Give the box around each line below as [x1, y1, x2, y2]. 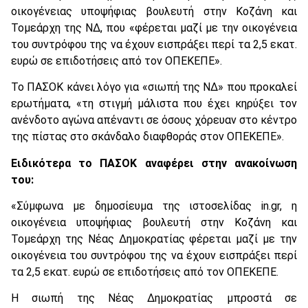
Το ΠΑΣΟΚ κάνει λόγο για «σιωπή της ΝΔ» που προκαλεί [11, 80, 297, 94]
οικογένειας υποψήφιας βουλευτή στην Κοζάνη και [11, 4, 297, 18]
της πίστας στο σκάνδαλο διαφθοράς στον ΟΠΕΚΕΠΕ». [11, 130, 284, 144]
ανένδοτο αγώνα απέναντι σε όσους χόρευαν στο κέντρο [11, 113, 297, 127]
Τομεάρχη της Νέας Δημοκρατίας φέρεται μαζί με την [11, 232, 297, 246]
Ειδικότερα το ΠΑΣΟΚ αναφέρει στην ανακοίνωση [11, 156, 297, 170]
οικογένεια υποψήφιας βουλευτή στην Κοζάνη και [11, 216, 297, 230]
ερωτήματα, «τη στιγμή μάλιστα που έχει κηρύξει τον [11, 97, 297, 111]
